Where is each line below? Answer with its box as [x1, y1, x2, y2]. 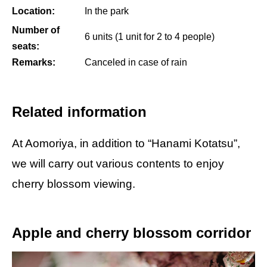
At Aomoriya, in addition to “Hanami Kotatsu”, [12, 136, 240, 150]
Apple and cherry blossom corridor [12, 224, 251, 241]
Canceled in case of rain [85, 57, 187, 68]
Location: [12, 6, 55, 17]
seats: [12, 41, 39, 52]
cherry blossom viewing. [12, 177, 135, 190]
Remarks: [12, 57, 55, 68]
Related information [12, 103, 147, 120]
